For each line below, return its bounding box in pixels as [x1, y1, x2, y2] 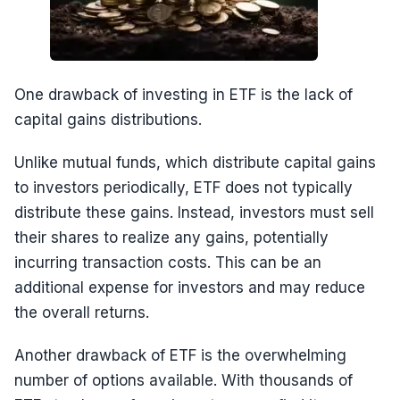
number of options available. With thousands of [14, 371, 353, 389]
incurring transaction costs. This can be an [14, 254, 321, 271]
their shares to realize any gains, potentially [14, 229, 329, 246]
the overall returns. [14, 304, 149, 321]
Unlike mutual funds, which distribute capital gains [14, 154, 376, 171]
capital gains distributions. [14, 111, 202, 129]
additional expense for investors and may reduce [14, 279, 365, 296]
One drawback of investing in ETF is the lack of [14, 86, 353, 104]
